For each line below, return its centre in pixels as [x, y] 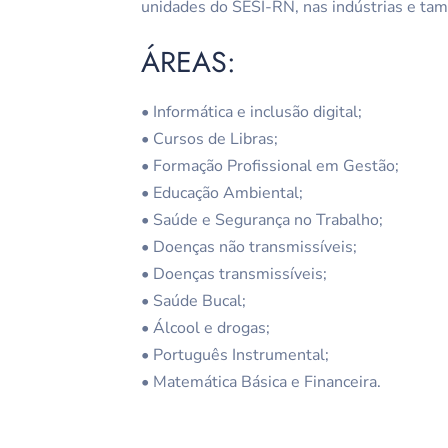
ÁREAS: [189, 62]
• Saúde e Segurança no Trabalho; [262, 220]
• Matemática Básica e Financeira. [261, 382]
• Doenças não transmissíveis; [249, 247]
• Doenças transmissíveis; [234, 274]
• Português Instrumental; [235, 355]
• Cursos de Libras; [210, 139]
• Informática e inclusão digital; [252, 112]
